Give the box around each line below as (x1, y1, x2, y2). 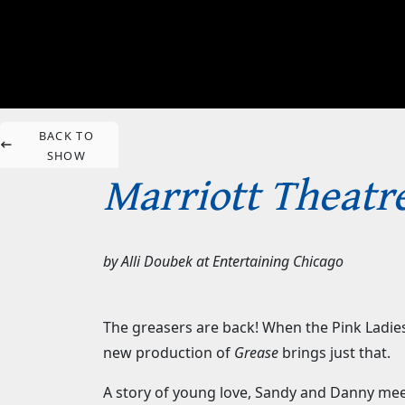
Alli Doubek (121, 251, 193, 272)
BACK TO (38, 127, 94, 144)
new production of (103, 343, 234, 363)
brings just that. (278, 343, 391, 363)
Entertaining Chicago (212, 251, 344, 272)
